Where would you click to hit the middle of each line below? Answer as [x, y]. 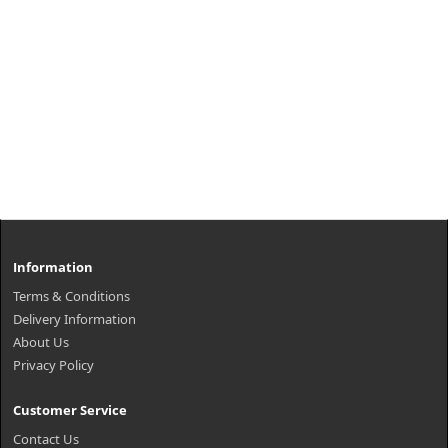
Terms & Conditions [71, 296]
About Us [41, 342]
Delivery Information [74, 319]
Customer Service [70, 410]
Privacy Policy [53, 365]
